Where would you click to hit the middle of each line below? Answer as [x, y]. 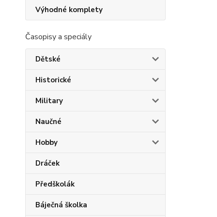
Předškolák [55, 184]
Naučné [48, 122]
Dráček [47, 163]
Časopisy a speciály [58, 37]
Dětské [48, 59]
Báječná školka [61, 205]
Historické [53, 80]
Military [49, 101]
